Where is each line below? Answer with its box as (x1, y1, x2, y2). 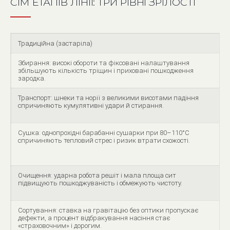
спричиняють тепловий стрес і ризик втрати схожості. (18, 137, 190, 144)
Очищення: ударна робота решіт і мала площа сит (18, 171, 176, 179)
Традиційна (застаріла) (18, 40, 92, 47)
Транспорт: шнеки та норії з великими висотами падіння (18, 94, 199, 102)
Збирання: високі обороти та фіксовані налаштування (18, 59, 189, 67)
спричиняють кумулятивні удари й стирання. (18, 102, 164, 109)
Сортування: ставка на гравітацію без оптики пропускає (18, 206, 199, 214)
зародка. (18, 74, 46, 82)
